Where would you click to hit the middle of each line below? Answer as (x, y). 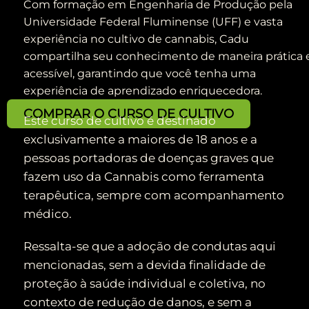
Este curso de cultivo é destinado (119, 121)
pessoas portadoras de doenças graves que (148, 158)
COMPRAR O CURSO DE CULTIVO (129, 113)
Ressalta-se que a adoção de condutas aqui (149, 247)
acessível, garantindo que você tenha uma (139, 73)
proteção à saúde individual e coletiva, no (144, 284)
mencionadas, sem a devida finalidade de (144, 265)
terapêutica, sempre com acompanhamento (153, 196)
